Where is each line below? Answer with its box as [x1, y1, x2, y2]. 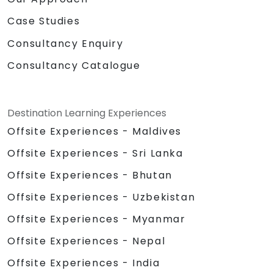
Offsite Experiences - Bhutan [7, 168, 172, 182]
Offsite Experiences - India [7, 255, 160, 270]
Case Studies [7, 13, 80, 28]
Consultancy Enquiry [7, 36, 124, 51]
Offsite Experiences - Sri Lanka [7, 146, 183, 160]
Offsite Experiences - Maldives [7, 124, 182, 138]
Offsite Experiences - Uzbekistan [7, 190, 196, 204]
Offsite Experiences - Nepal [7, 233, 166, 248]
